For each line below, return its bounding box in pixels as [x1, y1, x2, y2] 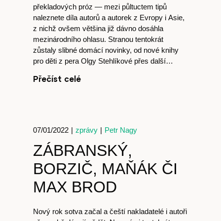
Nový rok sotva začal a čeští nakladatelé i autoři [33, 207, 187, 216]
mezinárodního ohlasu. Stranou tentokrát [33, 35, 164, 43]
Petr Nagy [105, 126, 138, 134]
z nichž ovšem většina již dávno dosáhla [33, 24, 164, 33]
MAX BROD [33, 178, 117, 196]
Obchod [63, 80, 138, 104]
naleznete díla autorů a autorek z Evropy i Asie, [33, 13, 185, 22]
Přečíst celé [33, 74, 81, 83]
